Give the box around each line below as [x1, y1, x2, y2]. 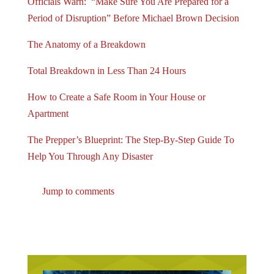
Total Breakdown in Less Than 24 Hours [27, 65, 186, 76]
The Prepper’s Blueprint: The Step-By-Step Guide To [27, 134, 234, 145]
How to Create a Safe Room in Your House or [27, 91, 206, 102]
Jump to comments [39, 185, 114, 196]
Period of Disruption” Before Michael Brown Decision [27, 12, 239, 23]
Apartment [27, 108, 68, 119]
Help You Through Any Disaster [27, 150, 153, 161]
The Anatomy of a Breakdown [27, 39, 146, 50]
